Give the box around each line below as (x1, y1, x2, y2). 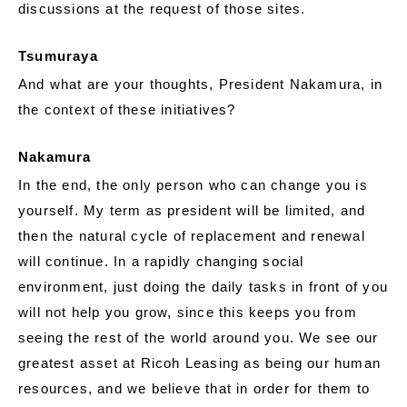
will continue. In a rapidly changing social (18, 253, 304, 270)
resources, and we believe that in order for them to (18, 381, 371, 397)
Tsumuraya (18, 48, 98, 65)
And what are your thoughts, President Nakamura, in (18, 76, 383, 93)
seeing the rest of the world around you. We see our (18, 330, 379, 346)
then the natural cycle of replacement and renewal (18, 228, 365, 244)
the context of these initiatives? (18, 102, 236, 118)
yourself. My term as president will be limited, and (18, 203, 366, 219)
